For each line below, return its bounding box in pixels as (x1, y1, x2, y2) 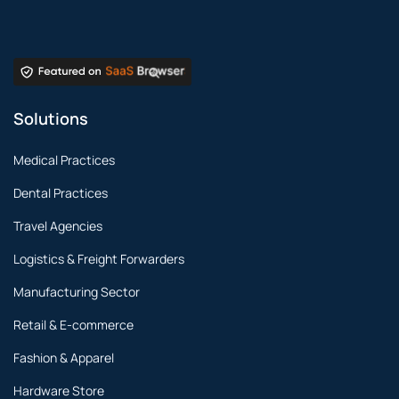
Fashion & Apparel (13, 349, 114, 367)
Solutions (13, 108, 88, 130)
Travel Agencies (13, 217, 102, 235)
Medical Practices (13, 151, 115, 169)
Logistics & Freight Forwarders (13, 250, 184, 268)
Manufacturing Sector (13, 283, 140, 301)
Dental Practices (13, 184, 108, 202)
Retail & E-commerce (13, 316, 134, 334)
